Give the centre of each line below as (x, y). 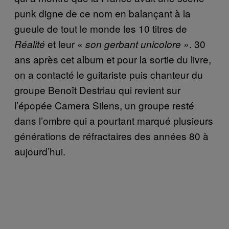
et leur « (65, 43)
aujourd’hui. (40, 151)
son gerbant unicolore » (137, 44)
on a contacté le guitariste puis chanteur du (109, 74)
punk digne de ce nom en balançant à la (102, 13)
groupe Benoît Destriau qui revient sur (97, 89)
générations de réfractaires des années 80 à (111, 135)
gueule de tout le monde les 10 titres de (101, 28)
